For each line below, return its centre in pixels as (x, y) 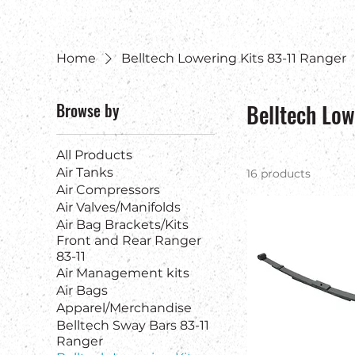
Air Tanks (84, 173)
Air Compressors (108, 190)
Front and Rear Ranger (128, 241)
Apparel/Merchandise (124, 308)
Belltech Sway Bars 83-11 (132, 326)
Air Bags (82, 291)
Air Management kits (122, 273)
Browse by (87, 111)
